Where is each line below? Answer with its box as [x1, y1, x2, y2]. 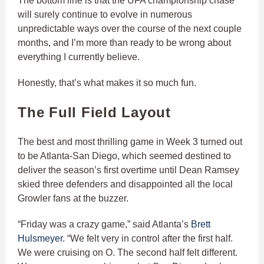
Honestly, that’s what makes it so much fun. [18, 78, 196, 88]
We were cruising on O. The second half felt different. [18, 247, 237, 258]
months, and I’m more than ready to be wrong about [18, 38, 231, 48]
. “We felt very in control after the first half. [62, 233, 233, 244]
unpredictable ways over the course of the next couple [18, 24, 242, 34]
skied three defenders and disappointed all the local [18, 179, 233, 190]
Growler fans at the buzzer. [18, 193, 131, 204]
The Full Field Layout [18, 104, 171, 121]
